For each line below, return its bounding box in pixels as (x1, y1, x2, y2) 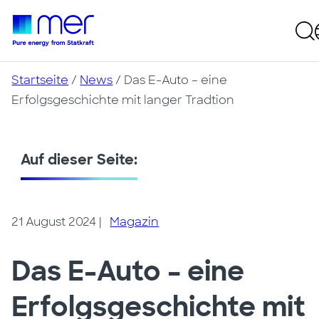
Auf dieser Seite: (21, 150, 138, 169)
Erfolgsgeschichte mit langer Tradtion (11, 93, 235, 108)
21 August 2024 (11, 214, 97, 229)
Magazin (110, 214, 159, 229)
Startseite (11, 73, 69, 88)
